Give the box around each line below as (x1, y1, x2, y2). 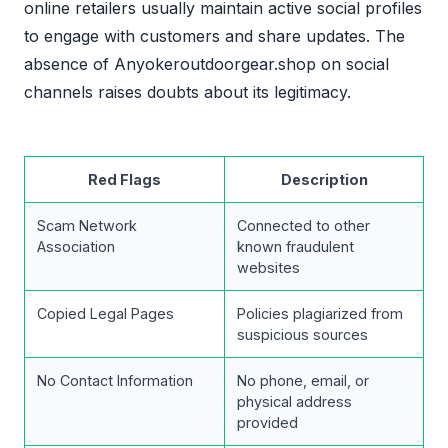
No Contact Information (37, 372, 193, 390)
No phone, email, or (237, 372, 369, 390)
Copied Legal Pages (37, 305, 174, 323)
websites (237, 259, 300, 277)
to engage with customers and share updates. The (24, 26, 405, 47)
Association (37, 238, 115, 256)
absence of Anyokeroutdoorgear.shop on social (24, 54, 389, 75)
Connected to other (237, 217, 370, 235)
